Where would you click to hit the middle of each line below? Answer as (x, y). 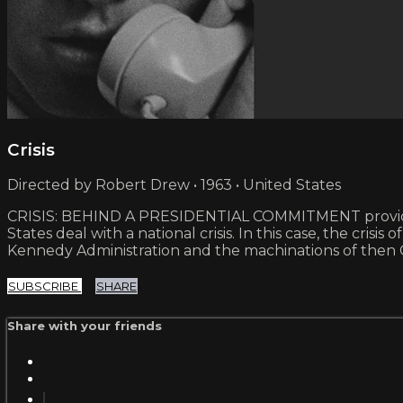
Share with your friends (85, 326)
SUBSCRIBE (45, 287)
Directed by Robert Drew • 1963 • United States (174, 185)
